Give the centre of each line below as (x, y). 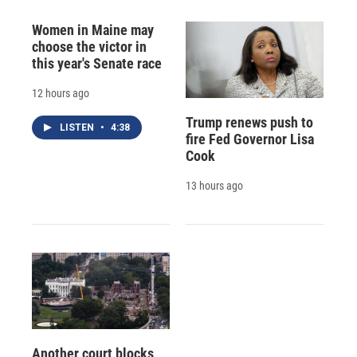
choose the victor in (89, 46)
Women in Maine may (93, 29)
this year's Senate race (97, 63)
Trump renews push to (249, 123)
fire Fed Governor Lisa (249, 139)
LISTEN (78, 127)
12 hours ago (61, 93)
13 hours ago (214, 186)
